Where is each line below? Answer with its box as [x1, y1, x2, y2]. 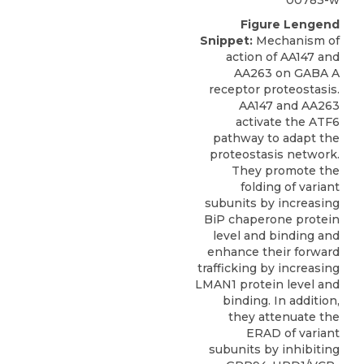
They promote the [232, 162, 340, 178]
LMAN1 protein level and [195, 276, 340, 292]
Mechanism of [253, 32, 340, 48]
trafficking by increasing [197, 260, 340, 275]
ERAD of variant [246, 325, 340, 340]
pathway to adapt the [213, 130, 340, 145]
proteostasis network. [210, 146, 340, 162]
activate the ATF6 [236, 114, 340, 129]
